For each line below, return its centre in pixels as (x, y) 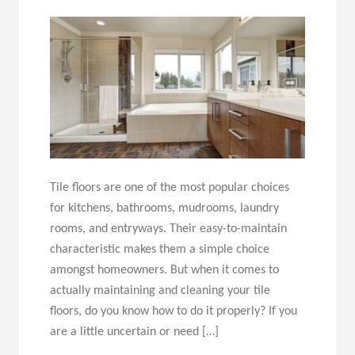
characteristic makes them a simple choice (160, 250)
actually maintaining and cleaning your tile (160, 291)
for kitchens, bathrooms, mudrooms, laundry (165, 209)
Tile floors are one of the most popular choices (170, 188)
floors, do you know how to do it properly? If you (174, 312)
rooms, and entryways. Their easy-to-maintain (169, 229)
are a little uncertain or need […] (135, 332)
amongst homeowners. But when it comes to (165, 271)
